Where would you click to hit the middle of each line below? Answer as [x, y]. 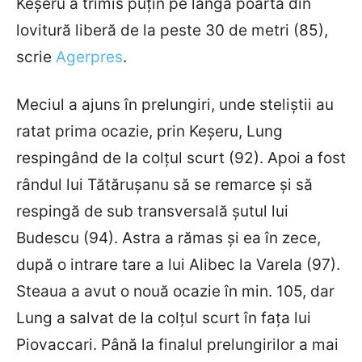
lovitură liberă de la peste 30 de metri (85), [172, 30]
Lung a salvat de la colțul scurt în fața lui [164, 318]
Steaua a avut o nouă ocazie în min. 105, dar [175, 291]
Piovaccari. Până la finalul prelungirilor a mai [177, 344]
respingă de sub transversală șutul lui [152, 211]
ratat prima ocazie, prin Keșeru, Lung [149, 131]
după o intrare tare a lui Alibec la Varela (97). [178, 264]
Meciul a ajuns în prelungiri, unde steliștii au [175, 104]
